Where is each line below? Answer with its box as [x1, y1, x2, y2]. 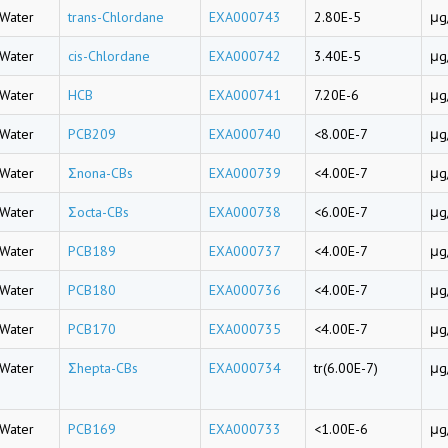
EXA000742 [209, 47, 281, 65]
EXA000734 [209, 359, 281, 377]
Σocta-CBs [68, 203, 129, 221]
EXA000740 [209, 125, 281, 143]
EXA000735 [209, 320, 281, 338]
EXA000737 [209, 242, 281, 260]
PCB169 [68, 420, 116, 438]
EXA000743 [209, 8, 281, 26]
